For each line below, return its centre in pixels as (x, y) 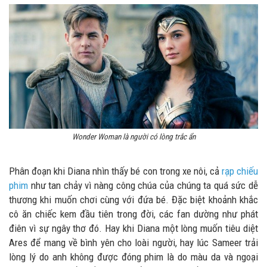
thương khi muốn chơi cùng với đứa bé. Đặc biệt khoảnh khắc (133, 200)
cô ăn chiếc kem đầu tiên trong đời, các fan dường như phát (133, 214)
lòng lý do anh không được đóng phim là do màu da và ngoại (133, 257)
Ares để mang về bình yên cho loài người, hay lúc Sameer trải (133, 243)
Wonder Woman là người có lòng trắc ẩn (133, 137)
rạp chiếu (240, 171)
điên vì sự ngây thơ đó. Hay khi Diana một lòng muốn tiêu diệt (133, 229)
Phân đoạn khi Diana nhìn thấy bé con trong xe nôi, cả (115, 171)
